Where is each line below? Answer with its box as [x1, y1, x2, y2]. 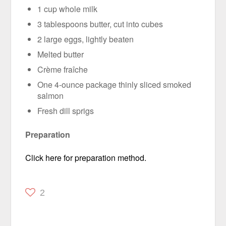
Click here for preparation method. [25, 152, 147, 164]
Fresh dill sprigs [37, 104, 94, 117]
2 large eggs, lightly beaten [37, 33, 134, 45]
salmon [37, 89, 64, 101]
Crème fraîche [37, 63, 88, 75]
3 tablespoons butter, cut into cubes [37, 18, 163, 30]
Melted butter [37, 48, 84, 60]
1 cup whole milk [37, 3, 98, 15]
